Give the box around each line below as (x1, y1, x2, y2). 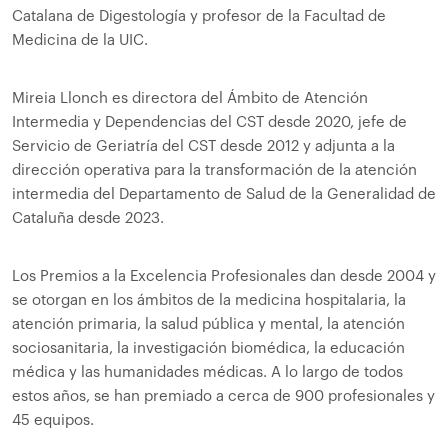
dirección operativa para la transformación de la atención (12, 163, 417, 179)
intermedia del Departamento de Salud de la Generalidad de (12, 187, 436, 203)
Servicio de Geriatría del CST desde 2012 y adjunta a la (12, 139, 395, 155)
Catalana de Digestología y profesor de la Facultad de (12, 9, 386, 25)
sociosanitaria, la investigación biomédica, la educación (12, 341, 405, 357)
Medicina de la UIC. (12, 33, 148, 49)
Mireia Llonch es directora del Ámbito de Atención (12, 91, 368, 107)
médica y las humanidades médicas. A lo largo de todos (12, 365, 403, 381)
